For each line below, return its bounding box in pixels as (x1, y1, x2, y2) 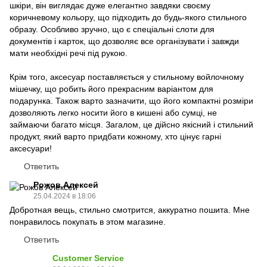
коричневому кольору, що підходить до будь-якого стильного (10, 12, 247, 22)
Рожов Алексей (33, 179, 98, 190)
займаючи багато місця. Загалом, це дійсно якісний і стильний (10, 119, 253, 129)
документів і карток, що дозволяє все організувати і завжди (10, 36, 239, 46)
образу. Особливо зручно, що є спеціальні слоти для (10, 24, 215, 34)
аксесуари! (10, 143, 52, 153)
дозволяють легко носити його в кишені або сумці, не (10, 107, 217, 117)
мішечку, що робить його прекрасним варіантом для (10, 83, 213, 94)
